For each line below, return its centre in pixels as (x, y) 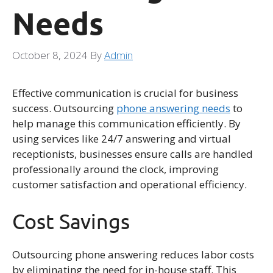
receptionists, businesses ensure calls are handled (133, 154)
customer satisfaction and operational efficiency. (129, 185)
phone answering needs (173, 108)
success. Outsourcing (64, 108)
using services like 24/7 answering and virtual (122, 139)
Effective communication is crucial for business (125, 93)
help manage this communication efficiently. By (126, 124)
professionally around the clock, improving (115, 169)
